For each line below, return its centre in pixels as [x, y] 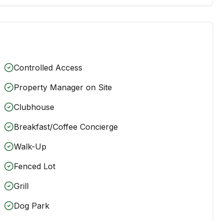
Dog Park [32, 205]
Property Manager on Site [63, 87]
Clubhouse [34, 107]
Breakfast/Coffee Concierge [66, 127]
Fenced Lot [35, 166]
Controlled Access [48, 67]
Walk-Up [30, 146]
